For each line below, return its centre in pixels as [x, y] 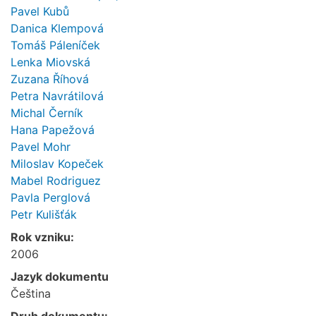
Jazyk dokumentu [60, 276]
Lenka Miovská [50, 62]
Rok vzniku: [42, 237]
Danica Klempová [57, 28]
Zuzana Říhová [50, 79]
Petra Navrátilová [57, 96]
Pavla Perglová [50, 197]
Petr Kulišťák [44, 214]
